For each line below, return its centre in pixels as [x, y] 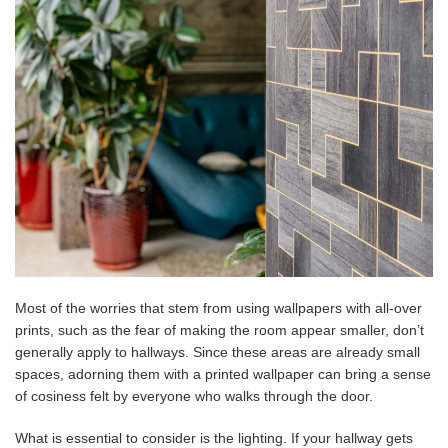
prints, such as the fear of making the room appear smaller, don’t [219, 329]
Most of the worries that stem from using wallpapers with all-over [218, 307]
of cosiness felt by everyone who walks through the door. [194, 395]
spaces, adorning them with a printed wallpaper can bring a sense [223, 373]
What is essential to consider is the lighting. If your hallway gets [214, 437]
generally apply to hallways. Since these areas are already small [217, 351]
